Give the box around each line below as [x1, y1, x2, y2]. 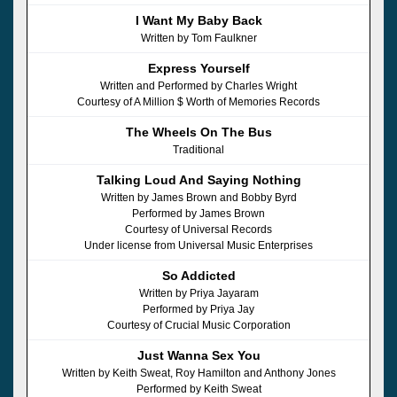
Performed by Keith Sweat [136, 382, 261, 395]
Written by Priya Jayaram [138, 286, 259, 300]
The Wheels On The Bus [125, 124, 272, 139]
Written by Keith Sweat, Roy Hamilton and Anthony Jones [61, 366, 336, 379]
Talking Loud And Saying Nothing [96, 172, 301, 187]
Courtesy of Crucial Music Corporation [106, 318, 291, 331]
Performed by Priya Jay [143, 302, 254, 315]
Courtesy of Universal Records [125, 222, 272, 236]
